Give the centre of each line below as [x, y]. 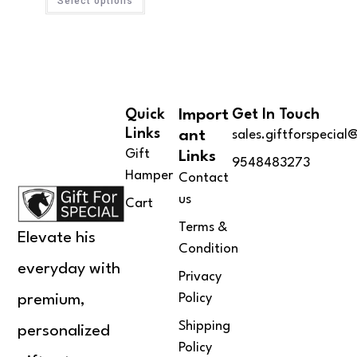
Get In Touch [276, 115]
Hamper [149, 176]
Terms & [203, 228]
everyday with [69, 270]
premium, [52, 301]
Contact [204, 178]
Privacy [200, 277]
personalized [64, 332]
